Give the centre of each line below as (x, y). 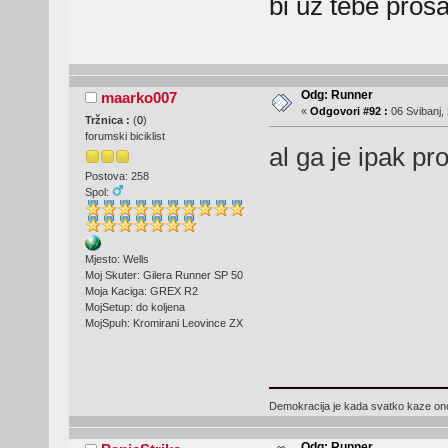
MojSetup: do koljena (134, 307)
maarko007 (139, 97)
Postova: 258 (116, 176)
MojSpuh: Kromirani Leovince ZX (163, 323)
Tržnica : (108, 119)
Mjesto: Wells (116, 259)
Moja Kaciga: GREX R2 (141, 291)
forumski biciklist (124, 135)
